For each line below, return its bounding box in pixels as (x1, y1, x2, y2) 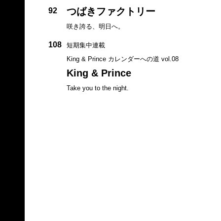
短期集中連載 (66, 41, 105, 49)
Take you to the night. (66, 84, 129, 92)
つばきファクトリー (66, 5, 155, 17)
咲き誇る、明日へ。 (66, 22, 124, 30)
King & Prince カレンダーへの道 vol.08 (66, 55, 179, 63)
